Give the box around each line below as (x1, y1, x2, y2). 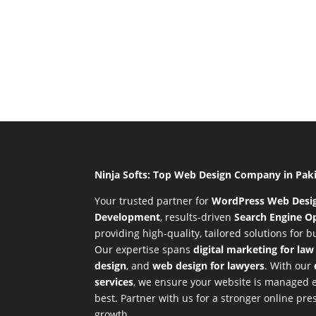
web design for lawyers (152, 259, 265, 273)
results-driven (165, 210, 235, 224)
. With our (265, 259, 315, 273)
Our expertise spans (95, 243, 194, 257)
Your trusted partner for (95, 194, 209, 208)
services (95, 275, 134, 289)
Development (95, 210, 161, 224)
